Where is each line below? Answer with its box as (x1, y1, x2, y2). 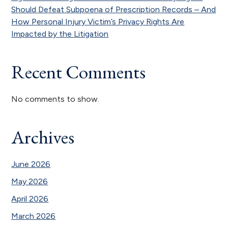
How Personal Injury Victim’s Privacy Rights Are (11, 16, 185, 26)
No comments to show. (11, 94, 100, 104)
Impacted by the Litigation (11, 28, 109, 39)
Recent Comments (11, 59, 146, 84)
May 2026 (11, 176, 48, 186)
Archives (11, 124, 75, 149)
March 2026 (11, 211, 56, 221)
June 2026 (11, 159, 51, 169)
